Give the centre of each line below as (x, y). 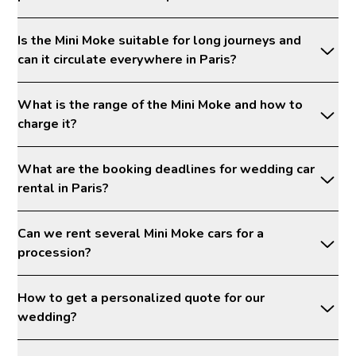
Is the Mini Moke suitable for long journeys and (160, 40)
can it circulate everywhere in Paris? (128, 59)
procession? (55, 252)
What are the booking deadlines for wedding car (166, 169)
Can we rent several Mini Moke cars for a (141, 233)
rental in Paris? (64, 188)
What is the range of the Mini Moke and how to (161, 104)
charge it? (48, 124)
